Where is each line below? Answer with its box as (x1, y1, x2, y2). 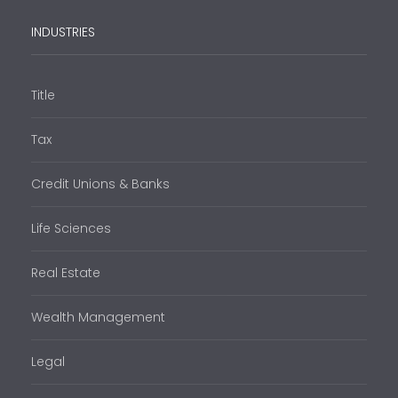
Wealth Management (31, 308, 165, 327)
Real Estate (31, 264, 100, 283)
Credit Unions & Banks (31, 175, 170, 194)
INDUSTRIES (31, 23, 95, 42)
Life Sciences (31, 219, 111, 238)
